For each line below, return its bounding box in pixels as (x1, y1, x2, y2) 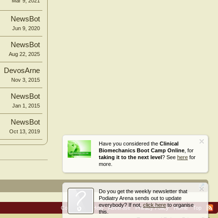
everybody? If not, (99, 202, 143, 208)
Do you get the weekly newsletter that (99, 188, 187, 194)
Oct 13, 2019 (9, 128, 40, 134)
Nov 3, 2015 (11, 76, 40, 83)
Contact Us (61, 204, 88, 211)
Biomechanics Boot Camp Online (99, 147, 184, 153)
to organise (166, 202, 194, 208)
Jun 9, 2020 (12, 25, 40, 31)
